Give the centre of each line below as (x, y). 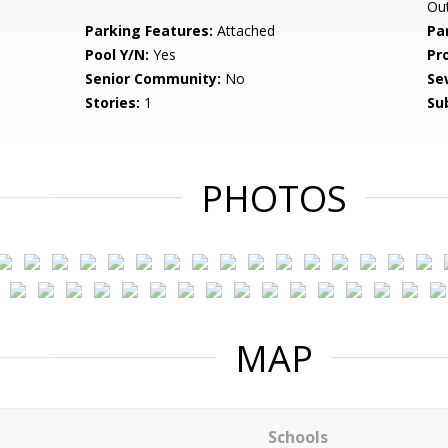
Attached (244, 30)
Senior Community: (153, 78)
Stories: (113, 102)
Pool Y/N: (117, 54)
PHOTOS (274, 198)
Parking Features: (149, 30)
